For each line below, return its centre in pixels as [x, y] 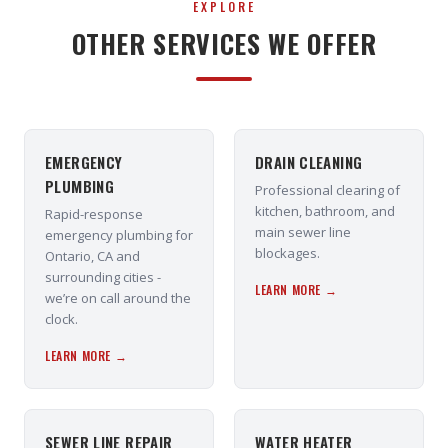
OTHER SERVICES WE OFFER [224, 43]
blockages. [287, 253]
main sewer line [303, 232]
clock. [61, 319]
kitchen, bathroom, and [325, 211]
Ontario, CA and [92, 256]
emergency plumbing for [119, 235]
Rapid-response [94, 214]
